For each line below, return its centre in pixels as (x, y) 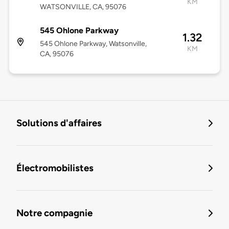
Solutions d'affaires (59, 123)
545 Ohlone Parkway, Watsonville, (93, 44)
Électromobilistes (55, 168)
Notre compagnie (54, 213)
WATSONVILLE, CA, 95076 (83, 7)
